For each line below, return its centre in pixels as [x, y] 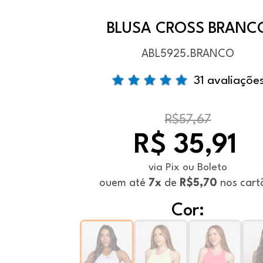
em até [130, 183]
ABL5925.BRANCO [188, 54]
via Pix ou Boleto [188, 168]
